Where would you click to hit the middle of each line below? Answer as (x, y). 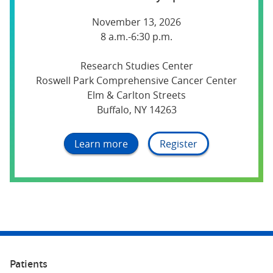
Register (179, 144)
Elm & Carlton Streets (136, 95)
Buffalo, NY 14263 (136, 110)
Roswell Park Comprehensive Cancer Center (136, 81)
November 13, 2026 (136, 22)
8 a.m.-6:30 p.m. (136, 37)
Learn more (101, 144)
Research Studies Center (136, 66)
